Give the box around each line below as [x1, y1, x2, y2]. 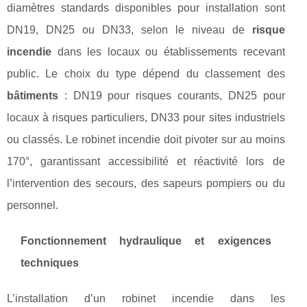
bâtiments [7, 90, 58, 101]
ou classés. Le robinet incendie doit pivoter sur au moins [7, 134, 285, 145]
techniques [21, 257, 79, 269]
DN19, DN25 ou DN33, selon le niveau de [7, 24, 252, 36]
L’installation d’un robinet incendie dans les [7, 293, 285, 304]
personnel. [7, 199, 58, 211]
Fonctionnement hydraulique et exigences [21, 235, 271, 247]
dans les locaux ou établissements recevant [51, 46, 285, 58]
